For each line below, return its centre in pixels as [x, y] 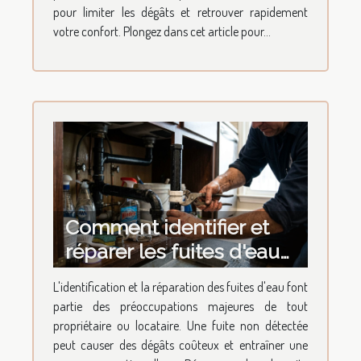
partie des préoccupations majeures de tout [180, 306]
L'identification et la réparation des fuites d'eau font [180, 286]
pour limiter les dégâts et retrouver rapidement [180, 12]
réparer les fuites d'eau [172, 251]
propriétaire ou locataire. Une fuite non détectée [180, 325]
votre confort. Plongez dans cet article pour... [162, 31]
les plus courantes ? [159, 275]
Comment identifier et [167, 227]
